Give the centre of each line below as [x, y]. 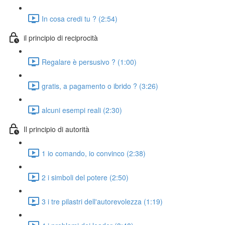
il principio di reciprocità [61, 37]
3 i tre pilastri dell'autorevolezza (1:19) [102, 201]
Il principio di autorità [57, 129]
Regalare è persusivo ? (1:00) [89, 62]
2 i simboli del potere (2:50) [85, 177]
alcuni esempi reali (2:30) [82, 110]
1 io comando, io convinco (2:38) [94, 153]
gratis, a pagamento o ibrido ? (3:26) [100, 86]
